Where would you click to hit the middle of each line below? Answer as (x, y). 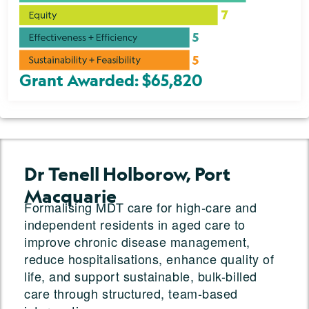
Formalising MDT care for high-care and (141, 207)
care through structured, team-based (131, 293)
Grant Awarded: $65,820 (111, 80)
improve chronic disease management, (137, 242)
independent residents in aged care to (135, 225)
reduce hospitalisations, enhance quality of (149, 259)
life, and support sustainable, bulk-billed (141, 276)
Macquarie (70, 196)
